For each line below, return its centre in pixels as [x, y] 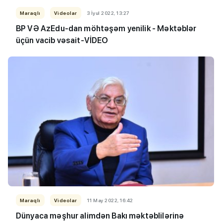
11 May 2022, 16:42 [110, 200]
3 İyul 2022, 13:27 [108, 13]
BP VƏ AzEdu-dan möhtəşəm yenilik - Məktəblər [106, 29]
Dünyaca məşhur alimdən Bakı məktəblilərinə [100, 216]
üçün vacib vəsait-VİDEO [62, 41]
